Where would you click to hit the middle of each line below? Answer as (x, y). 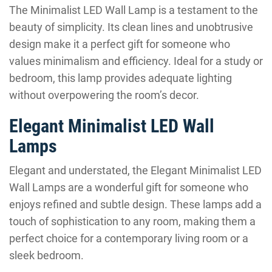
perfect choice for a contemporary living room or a (129, 238)
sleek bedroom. (46, 255)
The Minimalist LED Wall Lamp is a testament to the (134, 10)
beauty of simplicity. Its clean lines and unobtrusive (131, 27)
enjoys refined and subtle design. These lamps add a (135, 204)
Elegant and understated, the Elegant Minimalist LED (135, 170)
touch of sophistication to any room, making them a (132, 221)
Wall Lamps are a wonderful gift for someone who (129, 187)
